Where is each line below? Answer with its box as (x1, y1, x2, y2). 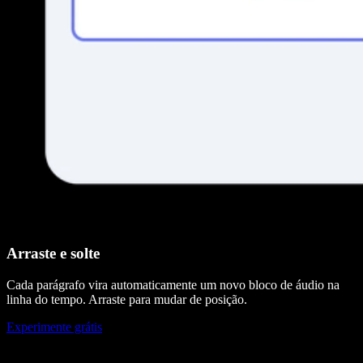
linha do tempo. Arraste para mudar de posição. (6, 292, 247, 306)
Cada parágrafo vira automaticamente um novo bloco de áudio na (6, 277, 340, 292)
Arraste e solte (6, 245, 100, 263)
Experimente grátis (6, 319, 102, 334)
